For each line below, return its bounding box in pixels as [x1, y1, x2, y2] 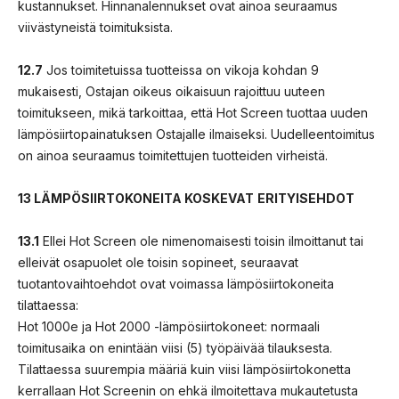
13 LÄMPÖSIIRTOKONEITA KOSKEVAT [18, 190, 254, 206]
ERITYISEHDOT [257, 190, 354, 206]
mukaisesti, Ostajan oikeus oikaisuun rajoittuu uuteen [18, 83, 325, 99]
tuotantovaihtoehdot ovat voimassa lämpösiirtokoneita [18, 275, 334, 291]
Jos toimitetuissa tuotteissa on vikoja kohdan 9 [43, 61, 319, 77]
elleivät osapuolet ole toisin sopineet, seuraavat [18, 254, 298, 270]
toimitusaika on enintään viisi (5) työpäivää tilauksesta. [18, 339, 332, 355]
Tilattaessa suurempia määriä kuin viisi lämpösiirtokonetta [18, 361, 351, 377]
